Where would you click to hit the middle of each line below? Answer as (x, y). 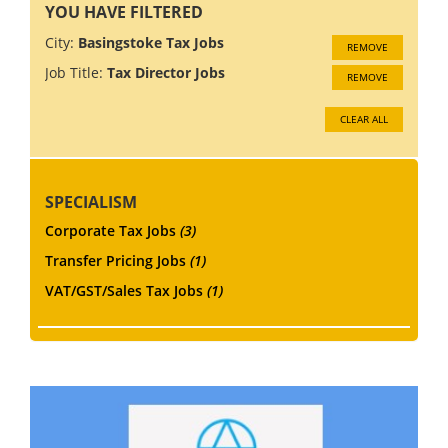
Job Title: (74, 72)
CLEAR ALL (364, 118)
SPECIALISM (91, 201)
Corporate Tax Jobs (112, 230)
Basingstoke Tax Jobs (151, 42)
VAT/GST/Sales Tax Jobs (126, 290)
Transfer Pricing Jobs (117, 260)
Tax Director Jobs (166, 72)
